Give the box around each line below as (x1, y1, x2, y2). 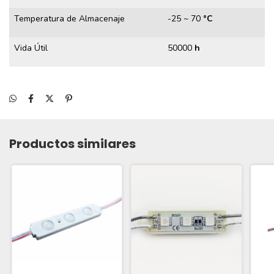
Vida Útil (14, 42, 48, 54)
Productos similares (9, 135, 136, 152)
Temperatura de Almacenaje (14, 12, 125, 24)
